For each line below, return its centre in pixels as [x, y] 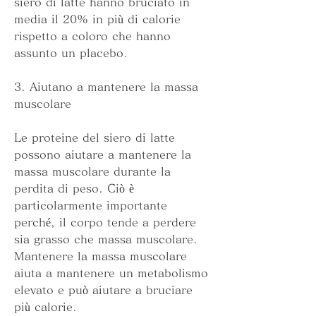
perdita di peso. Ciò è [74, 189]
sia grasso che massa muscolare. [106, 239]
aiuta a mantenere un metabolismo [111, 273]
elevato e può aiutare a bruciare [103, 290]
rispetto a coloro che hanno [92, 36]
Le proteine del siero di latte [95, 138]
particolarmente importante [91, 206]
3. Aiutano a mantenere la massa [106, 87]
